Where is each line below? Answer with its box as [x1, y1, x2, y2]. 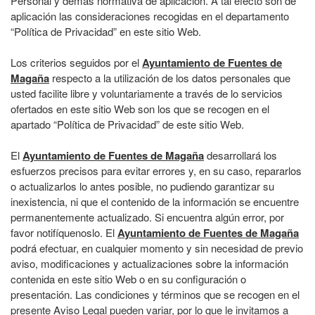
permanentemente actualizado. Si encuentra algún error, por [11, 210, 284, 224]
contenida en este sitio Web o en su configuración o [11, 271, 246, 286]
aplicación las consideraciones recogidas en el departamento [11, 8, 289, 23]
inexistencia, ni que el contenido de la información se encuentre [11, 194, 299, 209]
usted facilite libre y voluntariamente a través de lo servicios [11, 86, 283, 101]
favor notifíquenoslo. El [11, 225, 117, 240]
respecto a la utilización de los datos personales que [49, 70, 290, 85]
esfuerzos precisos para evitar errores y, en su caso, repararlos [11, 163, 302, 178]
